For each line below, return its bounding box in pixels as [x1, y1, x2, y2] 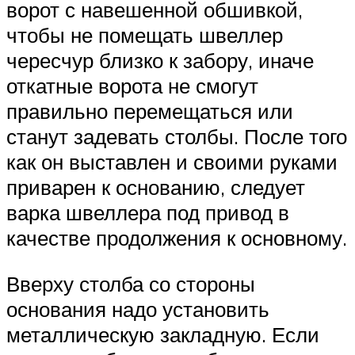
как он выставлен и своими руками [6, 149, 338, 175]
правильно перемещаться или [6, 98, 293, 124]
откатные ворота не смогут [6, 73, 258, 99]
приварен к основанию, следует [6, 174, 305, 200]
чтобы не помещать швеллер [6, 22, 283, 48]
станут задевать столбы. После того [6, 124, 347, 150]
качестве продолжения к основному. [6, 225, 347, 251]
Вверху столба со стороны [6, 270, 255, 296]
